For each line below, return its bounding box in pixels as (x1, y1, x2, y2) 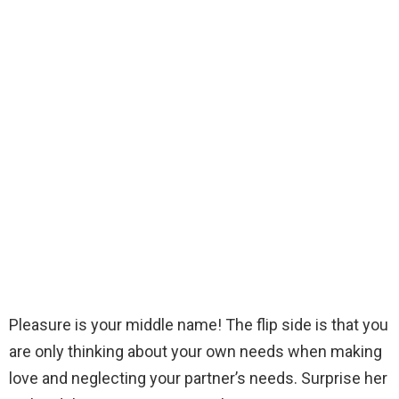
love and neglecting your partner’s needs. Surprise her (9, 368, 387, 387)
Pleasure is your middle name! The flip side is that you (9, 314, 388, 334)
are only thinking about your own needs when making (9, 341, 382, 361)
